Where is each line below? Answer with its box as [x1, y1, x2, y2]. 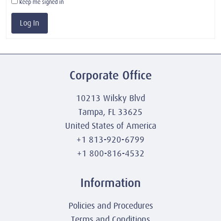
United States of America [65, 120, 156, 131]
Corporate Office [69, 68, 152, 82]
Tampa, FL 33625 [78, 107, 143, 117]
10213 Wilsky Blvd [76, 93, 145, 103]
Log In [20, 18, 39, 28]
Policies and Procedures [68, 201, 153, 211]
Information [80, 176, 141, 190]
